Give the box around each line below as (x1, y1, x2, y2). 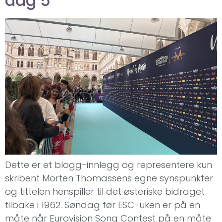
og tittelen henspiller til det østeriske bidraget (5, 185, 205, 198)
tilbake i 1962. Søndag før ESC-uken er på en (5, 198, 200, 211)
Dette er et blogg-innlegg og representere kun (5, 158, 212, 171)
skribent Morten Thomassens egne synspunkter (5, 171, 213, 184)
